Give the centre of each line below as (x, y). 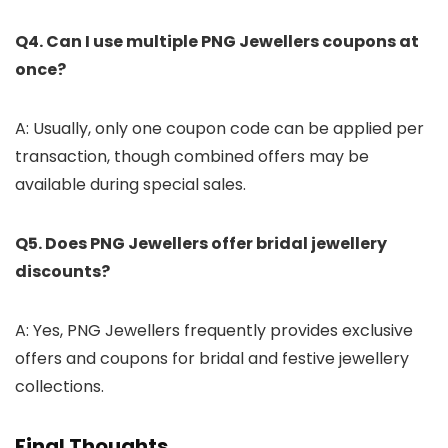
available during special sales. (130, 184)
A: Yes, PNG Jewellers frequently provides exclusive (214, 330)
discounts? (62, 271)
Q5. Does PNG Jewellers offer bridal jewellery (201, 243)
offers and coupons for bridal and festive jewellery (212, 358)
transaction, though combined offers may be (192, 156)
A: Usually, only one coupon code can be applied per (219, 128)
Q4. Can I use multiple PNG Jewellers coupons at (217, 41)
